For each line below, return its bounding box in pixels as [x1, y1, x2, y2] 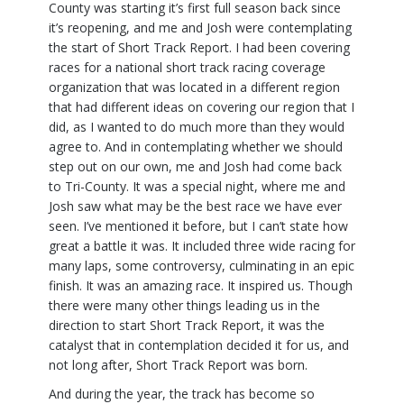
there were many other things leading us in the [49, 297, 320, 315]
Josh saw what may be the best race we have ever [49, 197, 342, 216]
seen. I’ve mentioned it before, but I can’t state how [49, 217, 348, 235]
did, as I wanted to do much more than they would [49, 118, 344, 136]
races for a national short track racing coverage [49, 59, 326, 77]
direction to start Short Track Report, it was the [49, 317, 325, 335]
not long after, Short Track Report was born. [49, 356, 308, 374]
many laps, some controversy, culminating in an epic [49, 257, 354, 275]
